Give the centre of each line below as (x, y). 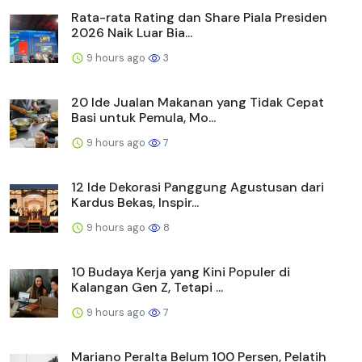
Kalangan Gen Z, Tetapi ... (147, 287)
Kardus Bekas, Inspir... (135, 202)
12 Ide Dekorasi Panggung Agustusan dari (198, 187)
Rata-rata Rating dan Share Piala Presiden (199, 17)
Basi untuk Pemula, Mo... (143, 117)
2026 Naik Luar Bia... (132, 32)
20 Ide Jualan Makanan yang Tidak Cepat (198, 102)
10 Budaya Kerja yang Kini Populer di (181, 271)
